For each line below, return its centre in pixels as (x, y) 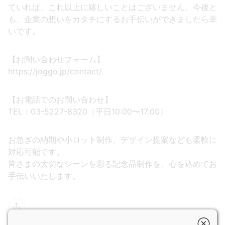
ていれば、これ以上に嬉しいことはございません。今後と (113, 7)
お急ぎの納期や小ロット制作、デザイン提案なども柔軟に (113, 140)
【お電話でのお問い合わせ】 (60, 100)
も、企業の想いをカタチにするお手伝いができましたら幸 (113, 19)
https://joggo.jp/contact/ (55, 72)
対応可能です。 (36, 152)
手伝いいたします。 (44, 176)
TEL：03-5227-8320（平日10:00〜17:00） (88, 112)
